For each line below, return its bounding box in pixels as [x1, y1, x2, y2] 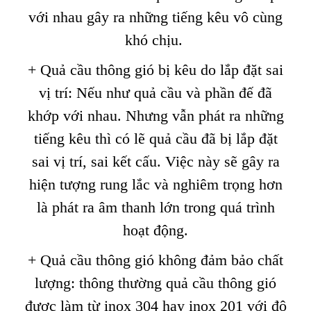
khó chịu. [124, 31, 187, 49]
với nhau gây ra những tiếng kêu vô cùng [28, 8, 283, 26]
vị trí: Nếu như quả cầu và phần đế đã [39, 84, 272, 101]
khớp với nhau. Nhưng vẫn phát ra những [27, 107, 284, 124]
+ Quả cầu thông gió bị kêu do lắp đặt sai [28, 61, 283, 78]
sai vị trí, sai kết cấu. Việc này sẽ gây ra [31, 153, 280, 170]
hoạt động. [123, 221, 188, 239]
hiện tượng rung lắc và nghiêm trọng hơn [28, 176, 283, 193]
